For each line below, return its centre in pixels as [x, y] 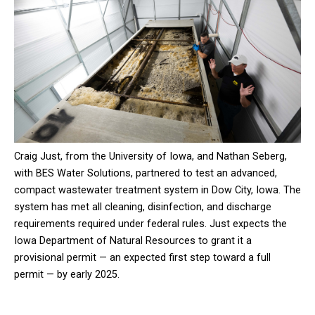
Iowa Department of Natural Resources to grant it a [133, 240]
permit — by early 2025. [67, 274]
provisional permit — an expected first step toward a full [142, 257]
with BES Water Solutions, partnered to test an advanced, [146, 173]
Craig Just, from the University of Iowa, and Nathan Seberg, [150, 156]
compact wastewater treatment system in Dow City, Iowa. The [157, 190]
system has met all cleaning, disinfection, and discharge [143, 207]
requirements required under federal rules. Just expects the [150, 224]
